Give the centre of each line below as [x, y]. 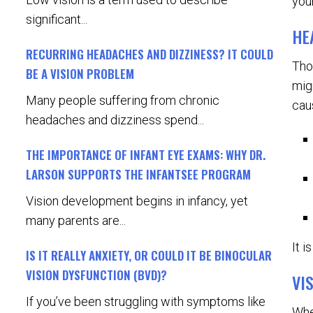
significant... [57, 19]
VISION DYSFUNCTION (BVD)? [96, 275]
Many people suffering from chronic [123, 100]
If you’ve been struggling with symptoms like [146, 301]
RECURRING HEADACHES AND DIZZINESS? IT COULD [150, 54]
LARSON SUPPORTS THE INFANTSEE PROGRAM [138, 174]
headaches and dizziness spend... [115, 120]
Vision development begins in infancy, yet [137, 201]
